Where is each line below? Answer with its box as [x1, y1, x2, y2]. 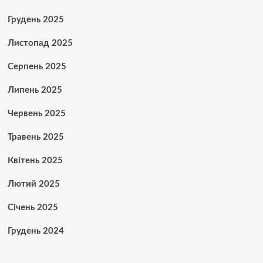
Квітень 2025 [7, 156, 63, 166]
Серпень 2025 [7, 62, 66, 72]
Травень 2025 [7, 133, 64, 142]
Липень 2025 [7, 86, 62, 95]
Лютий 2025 [7, 180, 60, 189]
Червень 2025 [7, 109, 66, 119]
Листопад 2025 [7, 39, 73, 48]
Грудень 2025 [7, 15, 64, 25]
